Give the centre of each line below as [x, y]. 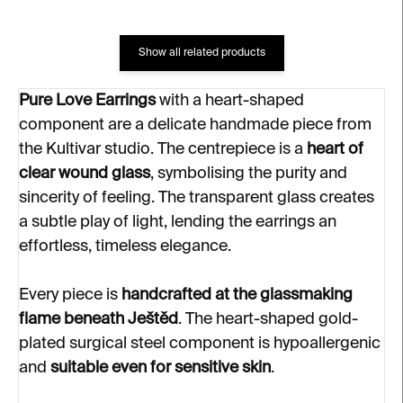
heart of [335, 149]
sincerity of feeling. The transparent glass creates [197, 198]
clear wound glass [85, 174]
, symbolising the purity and [249, 174]
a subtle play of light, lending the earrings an [178, 222]
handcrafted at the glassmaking [237, 295]
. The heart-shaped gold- [268, 319]
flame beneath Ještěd [99, 319]
